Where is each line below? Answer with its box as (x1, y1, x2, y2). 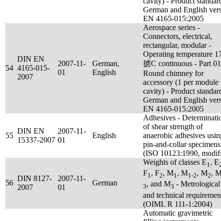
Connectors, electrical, (143, 32, 212, 40)
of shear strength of (143, 122, 203, 131)
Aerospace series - (143, 23, 200, 32)
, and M (147, 180, 171, 188)
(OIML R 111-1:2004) (143, 199, 212, 208)
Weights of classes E (143, 158, 207, 166)
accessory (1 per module (143, 78, 219, 86)
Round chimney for (143, 69, 204, 77)
